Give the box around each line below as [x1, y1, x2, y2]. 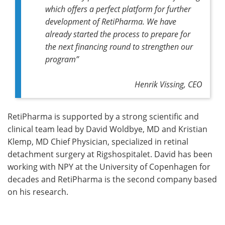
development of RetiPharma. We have [45, 16, 176, 27]
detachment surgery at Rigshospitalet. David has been [8, 148, 212, 160]
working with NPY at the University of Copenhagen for [8, 161, 210, 172]
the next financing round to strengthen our [45, 41, 193, 52]
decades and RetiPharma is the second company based [8, 173, 217, 185]
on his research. [8, 186, 68, 197]
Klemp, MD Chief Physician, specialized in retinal [8, 136, 188, 147]
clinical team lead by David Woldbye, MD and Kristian [8, 123, 207, 135]
